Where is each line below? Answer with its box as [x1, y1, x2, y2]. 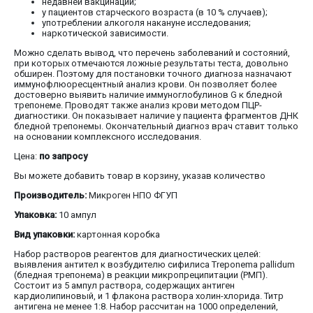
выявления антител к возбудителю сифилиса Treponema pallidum [14, 259, 295, 270]
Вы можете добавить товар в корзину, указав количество [14, 170, 265, 182]
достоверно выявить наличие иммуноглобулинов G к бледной [14, 89, 282, 101]
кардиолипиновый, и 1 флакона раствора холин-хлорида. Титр [14, 291, 284, 302]
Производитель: [14, 190, 87, 201]
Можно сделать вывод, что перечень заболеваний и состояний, [14, 48, 290, 59]
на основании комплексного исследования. [14, 131, 201, 143]
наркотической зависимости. [42, 28, 168, 39]
